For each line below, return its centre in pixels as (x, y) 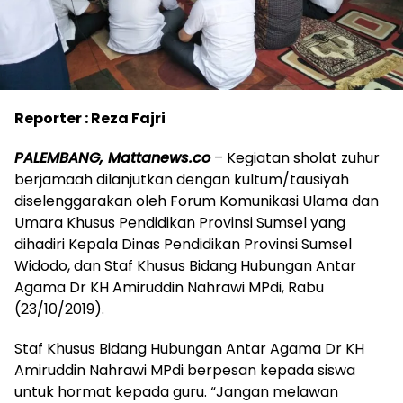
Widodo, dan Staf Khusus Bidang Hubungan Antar (185, 266)
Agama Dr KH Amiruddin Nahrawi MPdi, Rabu (169, 288)
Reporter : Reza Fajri (90, 119)
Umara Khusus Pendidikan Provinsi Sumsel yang (180, 223)
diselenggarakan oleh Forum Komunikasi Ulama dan (197, 201)
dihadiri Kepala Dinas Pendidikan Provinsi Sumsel (183, 245)
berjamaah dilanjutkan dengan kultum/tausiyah (182, 180)
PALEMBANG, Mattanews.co (112, 158)
